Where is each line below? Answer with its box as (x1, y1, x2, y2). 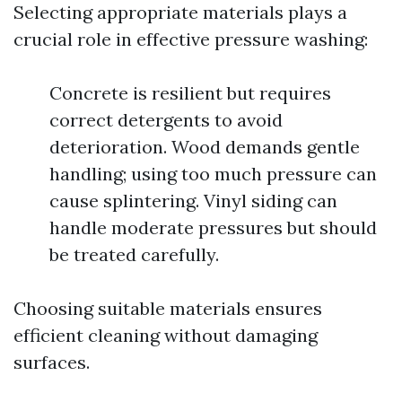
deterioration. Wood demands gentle (49, 135, 360, 158)
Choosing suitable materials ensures (13, 297, 322, 319)
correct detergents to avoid (49, 109, 283, 131)
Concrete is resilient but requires (49, 82, 331, 104)
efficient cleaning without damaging (13, 324, 318, 346)
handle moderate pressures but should (49, 216, 377, 239)
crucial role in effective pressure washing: (13, 28, 368, 50)
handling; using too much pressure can (49, 162, 377, 185)
